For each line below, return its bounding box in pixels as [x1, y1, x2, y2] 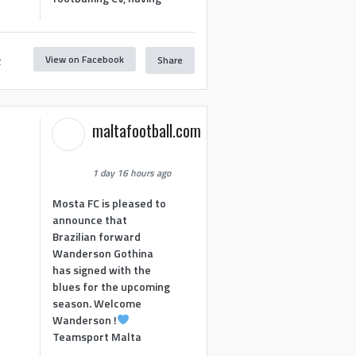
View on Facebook [44, 51, 124, 67]
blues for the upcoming [52, 277, 171, 295]
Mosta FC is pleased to [52, 194, 167, 211]
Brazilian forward [52, 227, 141, 245]
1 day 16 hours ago [92, 165, 172, 181]
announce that [52, 211, 128, 228]
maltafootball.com [92, 118, 202, 143]
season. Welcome [52, 294, 142, 311]
